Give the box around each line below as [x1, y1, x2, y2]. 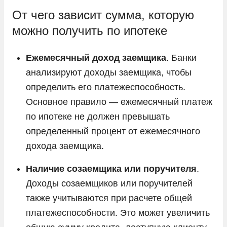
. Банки [166, 52, 197, 63]
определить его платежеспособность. [26, 82, 185, 92]
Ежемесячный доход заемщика [26, 52, 166, 63]
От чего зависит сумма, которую [12, 8, 194, 22]
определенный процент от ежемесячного [26, 126, 200, 136]
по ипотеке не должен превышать [26, 111, 170, 122]
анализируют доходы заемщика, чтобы [26, 67, 192, 78]
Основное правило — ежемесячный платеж [26, 96, 212, 107]
